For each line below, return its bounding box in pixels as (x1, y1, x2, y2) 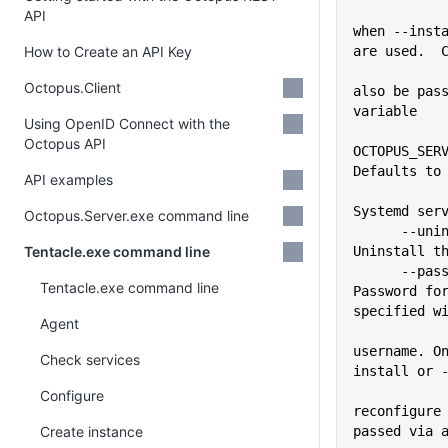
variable (353, 103, 417, 119)
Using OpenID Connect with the (24, 115, 230, 132)
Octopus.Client (24, 79, 121, 96)
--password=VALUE (353, 263, 401, 279)
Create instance (40, 423, 143, 440)
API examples (24, 171, 113, 188)
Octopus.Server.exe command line (24, 207, 249, 224)
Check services (40, 351, 140, 368)
